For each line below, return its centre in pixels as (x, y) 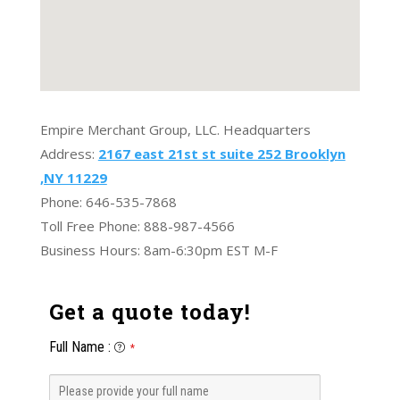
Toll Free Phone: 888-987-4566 (137, 226)
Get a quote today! (150, 312)
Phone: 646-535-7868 (108, 202)
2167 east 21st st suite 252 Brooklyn (221, 154)
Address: (69, 154)
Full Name (76, 347)
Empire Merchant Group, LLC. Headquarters (175, 129)
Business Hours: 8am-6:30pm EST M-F (158, 250)
